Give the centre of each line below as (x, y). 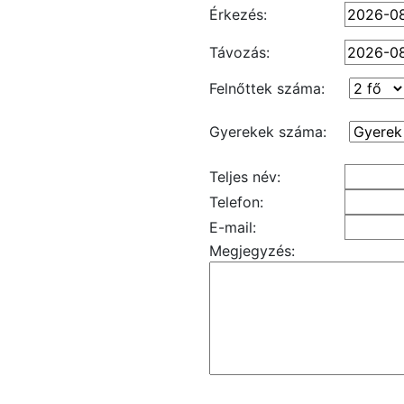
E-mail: (233, 227)
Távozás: (239, 52)
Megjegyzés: (252, 251)
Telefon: (236, 202)
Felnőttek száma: (267, 88)
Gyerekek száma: (268, 132)
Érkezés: (238, 14)
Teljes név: (245, 177)
